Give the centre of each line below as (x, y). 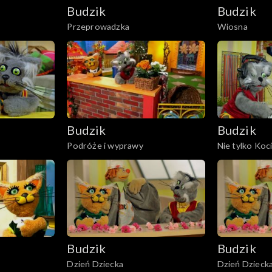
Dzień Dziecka (95, 264)
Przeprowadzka (98, 26)
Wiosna (232, 26)
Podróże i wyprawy (105, 145)
